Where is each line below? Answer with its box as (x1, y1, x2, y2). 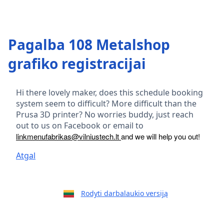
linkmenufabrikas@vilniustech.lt (16, 131, 121, 141)
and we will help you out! (121, 131, 202, 141)
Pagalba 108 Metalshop (8, 35, 170, 54)
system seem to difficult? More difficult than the (16, 98, 196, 109)
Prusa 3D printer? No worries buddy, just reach (16, 109, 193, 120)
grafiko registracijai (8, 54, 146, 73)
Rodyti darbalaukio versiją (80, 188, 168, 198)
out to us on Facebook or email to (16, 120, 143, 131)
